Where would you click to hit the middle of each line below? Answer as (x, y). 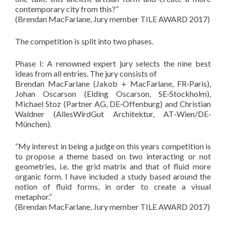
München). (33, 124)
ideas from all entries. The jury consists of (86, 73)
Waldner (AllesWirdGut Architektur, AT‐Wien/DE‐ (113, 114)
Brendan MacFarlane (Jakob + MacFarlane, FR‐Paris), (113, 83)
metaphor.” (34, 196)
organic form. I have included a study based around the (113, 176)
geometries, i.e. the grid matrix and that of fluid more (113, 166)
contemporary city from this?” (67, 9)
